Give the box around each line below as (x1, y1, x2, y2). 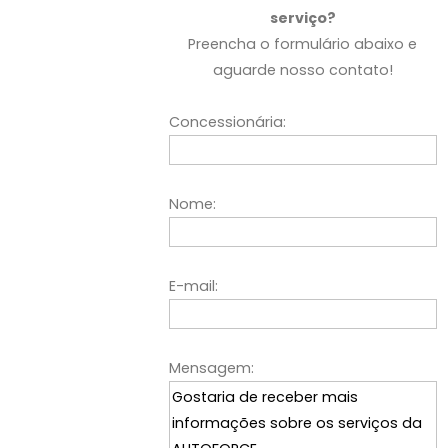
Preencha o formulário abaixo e (188, 34, 417, 55)
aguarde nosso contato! (212, 60, 393, 81)
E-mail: (168, 276, 218, 297)
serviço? (269, 8, 336, 29)
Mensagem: (168, 358, 254, 379)
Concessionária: (168, 112, 286, 133)
